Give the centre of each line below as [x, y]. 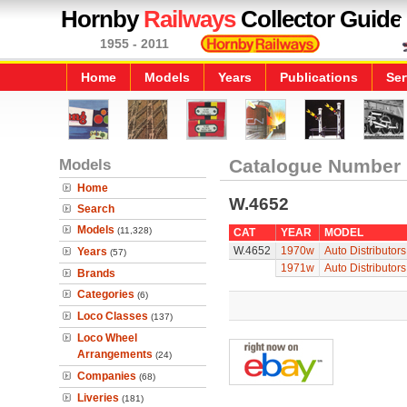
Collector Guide [318, 19]
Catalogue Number [314, 166]
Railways [189, 19]
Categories [106, 294]
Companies [107, 376]
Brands [96, 273]
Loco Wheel [107, 338]
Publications [319, 77]
